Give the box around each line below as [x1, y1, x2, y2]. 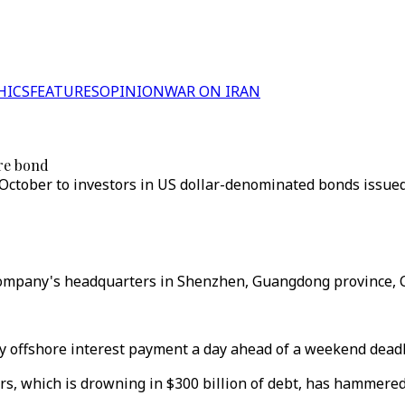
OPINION [99, 81, 165, 101]
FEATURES [30, 81, 99, 101]
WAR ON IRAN [165, 81, 260, 101]
